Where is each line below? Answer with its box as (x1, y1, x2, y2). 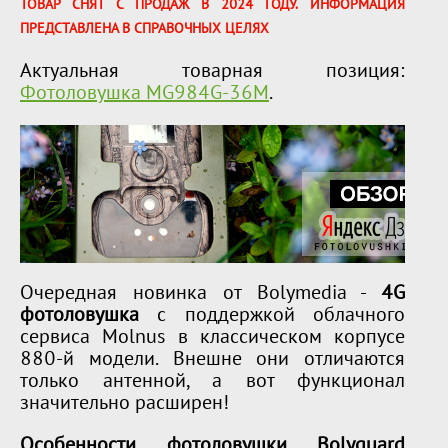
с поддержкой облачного (139, 307, 406, 326)
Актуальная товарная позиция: (20, 63, 406, 82)
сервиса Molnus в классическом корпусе (20, 329, 406, 348)
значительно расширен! (20, 395, 229, 414)
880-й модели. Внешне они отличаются (20, 351, 406, 370)
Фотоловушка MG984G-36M (20, 85, 269, 104)
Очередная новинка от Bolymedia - (20, 285, 382, 304)
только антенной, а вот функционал (20, 373, 406, 392)
